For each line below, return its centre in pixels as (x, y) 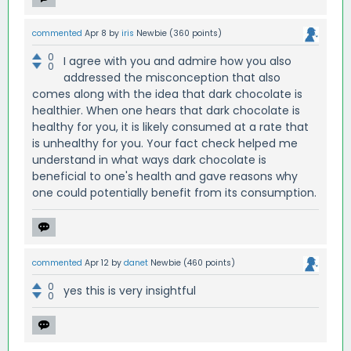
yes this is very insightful (130, 291)
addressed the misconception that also (172, 78)
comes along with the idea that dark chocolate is (167, 94)
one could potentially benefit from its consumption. (174, 193)
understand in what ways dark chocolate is (149, 160)
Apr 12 (97, 263)
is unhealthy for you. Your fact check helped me (165, 144)
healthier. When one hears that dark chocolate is (166, 111)
